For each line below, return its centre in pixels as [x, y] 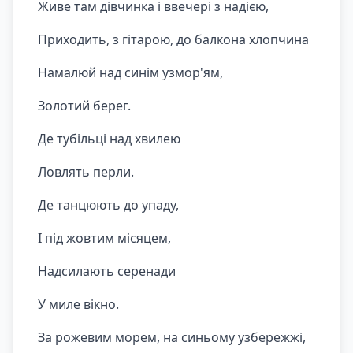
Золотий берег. [84, 106]
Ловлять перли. [86, 172]
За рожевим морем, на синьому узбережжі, [172, 337]
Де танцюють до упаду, [108, 205]
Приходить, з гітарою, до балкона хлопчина [173, 39]
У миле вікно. [78, 304]
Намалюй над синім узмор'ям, [130, 72]
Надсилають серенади [107, 271]
